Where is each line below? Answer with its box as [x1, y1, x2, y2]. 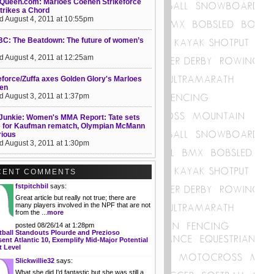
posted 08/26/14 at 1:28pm [15, 221, 94, 229]
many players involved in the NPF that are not [15, 201, 150, 209]
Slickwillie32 [15, 257, 54, 264]
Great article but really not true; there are [15, 194, 136, 201]
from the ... [15, 209, 47, 216]
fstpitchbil [15, 182, 48, 190]
